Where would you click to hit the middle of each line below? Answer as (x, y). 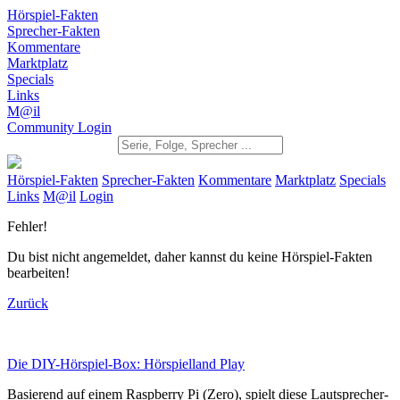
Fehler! (27, 226)
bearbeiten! (38, 273)
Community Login (59, 127)
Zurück (28, 303)
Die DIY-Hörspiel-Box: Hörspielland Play (126, 366)
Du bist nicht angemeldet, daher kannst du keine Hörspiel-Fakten (190, 257)
